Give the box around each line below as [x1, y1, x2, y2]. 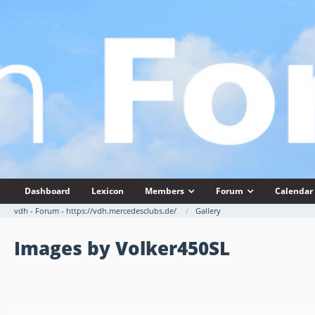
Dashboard [25, 185, 70, 197]
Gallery [195, 205, 221, 216]
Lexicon [91, 185, 124, 197]
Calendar [275, 185, 313, 197]
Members [145, 185, 184, 197]
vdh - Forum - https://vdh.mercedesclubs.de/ [14, 205, 176, 216]
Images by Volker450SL [14, 236, 230, 261]
